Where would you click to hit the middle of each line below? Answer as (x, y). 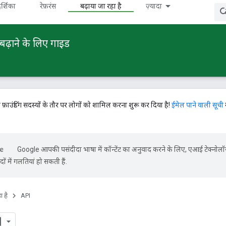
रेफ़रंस (48, 6)
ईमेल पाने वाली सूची (197, 105)
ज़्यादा (154, 6)
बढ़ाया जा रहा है (101, 6)
